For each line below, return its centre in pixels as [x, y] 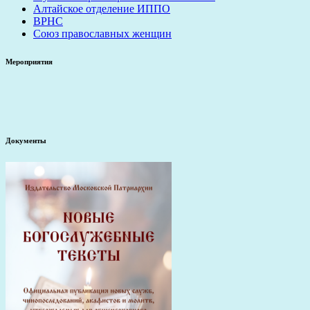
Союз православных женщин [102, 34]
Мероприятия [29, 62]
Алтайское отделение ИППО [102, 9]
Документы [26, 141]
